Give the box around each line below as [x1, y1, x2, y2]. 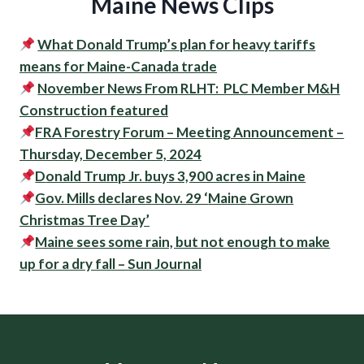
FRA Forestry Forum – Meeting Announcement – [35, 123, 344, 141]
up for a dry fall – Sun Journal [19, 254, 201, 272]
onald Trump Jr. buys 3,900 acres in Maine [45, 167, 306, 184]
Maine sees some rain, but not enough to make [35, 232, 331, 250]
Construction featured [19, 101, 168, 119]
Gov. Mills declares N [35, 188, 165, 206]
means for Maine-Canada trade [19, 57, 217, 75]
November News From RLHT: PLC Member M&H [37, 79, 340, 97]
